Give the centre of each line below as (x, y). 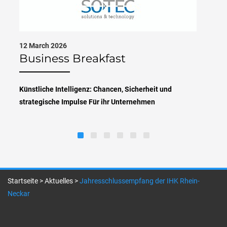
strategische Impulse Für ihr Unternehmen (87, 102)
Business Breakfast (72, 59)
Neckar (19, 194)
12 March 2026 (43, 46)
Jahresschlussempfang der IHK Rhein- (140, 181)
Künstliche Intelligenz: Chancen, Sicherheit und (96, 89)
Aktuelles (59, 181)
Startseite (23, 181)
